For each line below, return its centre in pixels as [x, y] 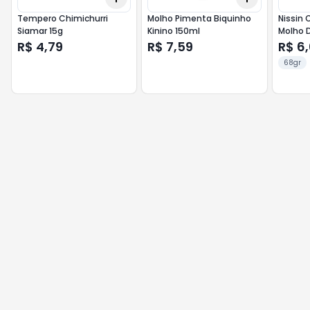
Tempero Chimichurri [63, 18]
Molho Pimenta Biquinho [200, 18]
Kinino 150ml [174, 31]
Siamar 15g [40, 31]
